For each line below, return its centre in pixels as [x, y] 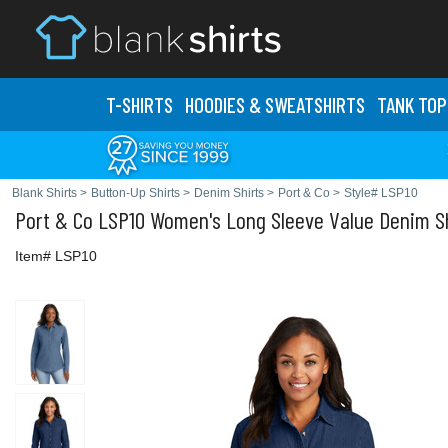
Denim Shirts [229, 193]
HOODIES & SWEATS [254, 104]
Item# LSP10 [56, 256]
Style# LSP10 [381, 193]
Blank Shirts [44, 193]
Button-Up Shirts [135, 193]
